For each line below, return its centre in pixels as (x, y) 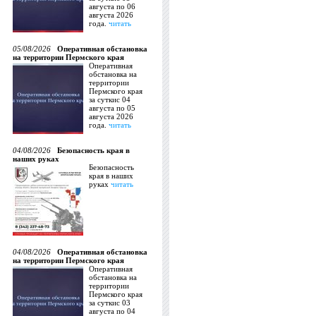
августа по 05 (112, 108)
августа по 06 (112, 6)
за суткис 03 (110, 303)
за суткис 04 (110, 99)
